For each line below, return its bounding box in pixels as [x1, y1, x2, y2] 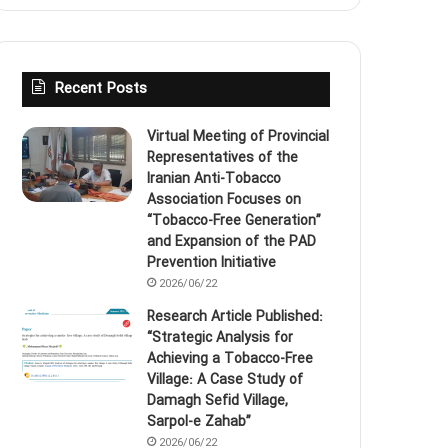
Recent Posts [55, 76, 148, 101]
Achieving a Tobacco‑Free [147, 347, 314, 370]
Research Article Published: [147, 305, 324, 328]
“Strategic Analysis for [147, 326, 294, 349]
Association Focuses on [147, 188, 302, 211]
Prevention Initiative [147, 251, 277, 274]
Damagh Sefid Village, [147, 389, 289, 412]
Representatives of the [147, 146, 299, 169]
